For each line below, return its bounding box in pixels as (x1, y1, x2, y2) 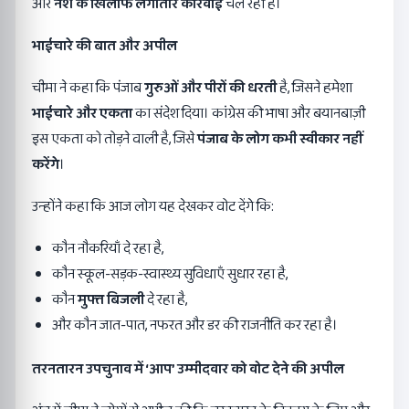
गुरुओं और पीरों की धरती (144, 76, 277, 100)
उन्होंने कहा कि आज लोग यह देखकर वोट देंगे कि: (32, 194, 274, 218)
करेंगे (32, 152, 59, 176)
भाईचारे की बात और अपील (32, 34, 177, 58)
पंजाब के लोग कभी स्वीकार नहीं (197, 127, 363, 151)
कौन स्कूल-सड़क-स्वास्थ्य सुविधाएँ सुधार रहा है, (52, 262, 288, 286)
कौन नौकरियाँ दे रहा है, (52, 236, 163, 260)
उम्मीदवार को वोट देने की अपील (177, 357, 344, 381)
